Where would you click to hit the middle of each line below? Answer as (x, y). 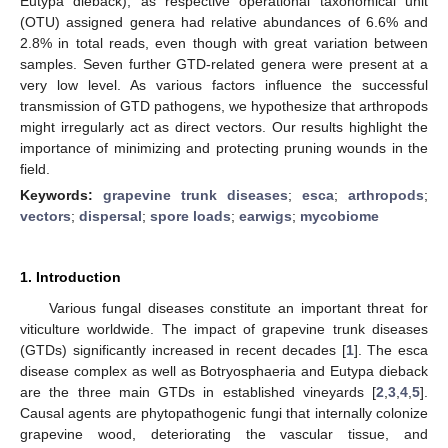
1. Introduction (70, 276)
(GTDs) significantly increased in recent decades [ (183, 349)
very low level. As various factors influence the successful (224, 84)
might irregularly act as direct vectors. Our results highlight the (224, 126)
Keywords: (61, 194)
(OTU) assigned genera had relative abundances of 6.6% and (224, 21)
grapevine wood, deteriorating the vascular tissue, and (224, 433)
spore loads (190, 215)
